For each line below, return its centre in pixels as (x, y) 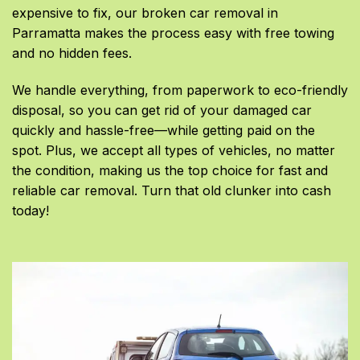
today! (31, 211)
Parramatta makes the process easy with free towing (173, 33)
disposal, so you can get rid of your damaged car (162, 110)
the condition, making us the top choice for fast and (170, 171)
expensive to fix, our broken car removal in (145, 13)
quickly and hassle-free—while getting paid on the (164, 131)
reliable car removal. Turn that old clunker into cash (172, 191)
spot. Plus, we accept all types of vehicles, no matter (174, 151)
